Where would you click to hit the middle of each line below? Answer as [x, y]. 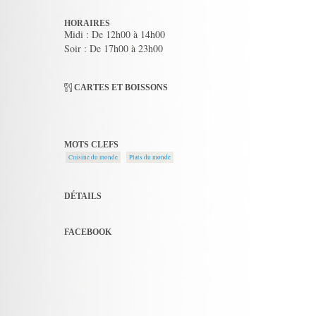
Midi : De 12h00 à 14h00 [115, 34]
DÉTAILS [83, 196]
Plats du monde [150, 157]
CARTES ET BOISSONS [120, 87]
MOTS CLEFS [91, 145]
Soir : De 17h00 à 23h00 [114, 48]
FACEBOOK [88, 232]
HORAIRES [87, 23]
